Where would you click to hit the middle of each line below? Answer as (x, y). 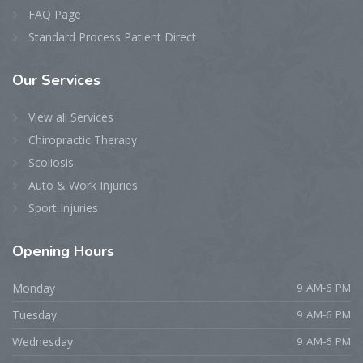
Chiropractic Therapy (83, 140)
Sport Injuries (63, 208)
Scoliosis (51, 163)
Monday (34, 288)
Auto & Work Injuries (83, 186)
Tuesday (34, 315)
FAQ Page (55, 15)
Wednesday (43, 342)
